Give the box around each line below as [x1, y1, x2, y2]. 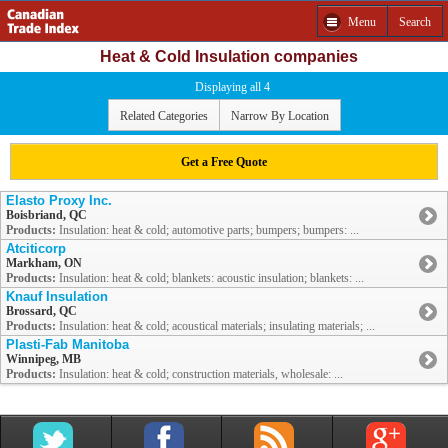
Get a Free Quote [181, 154, 267, 169]
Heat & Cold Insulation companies [100, 48, 358, 65]
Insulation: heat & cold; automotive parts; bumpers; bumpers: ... [56, 223, 359, 238]
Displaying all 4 [194, 80, 270, 94]
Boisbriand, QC [6, 208, 87, 223]
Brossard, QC [6, 304, 77, 319]
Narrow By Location [230, 108, 329, 123]
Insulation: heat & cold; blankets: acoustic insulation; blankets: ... [56, 271, 364, 286]
